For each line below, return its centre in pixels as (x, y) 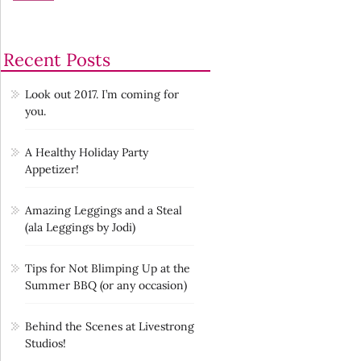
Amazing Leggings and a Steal (104, 210)
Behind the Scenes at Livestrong (110, 326)
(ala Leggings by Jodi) (80, 229)
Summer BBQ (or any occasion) (106, 287)
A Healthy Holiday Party (87, 152)
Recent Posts (57, 59)
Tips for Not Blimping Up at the (108, 268)
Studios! (46, 345)
